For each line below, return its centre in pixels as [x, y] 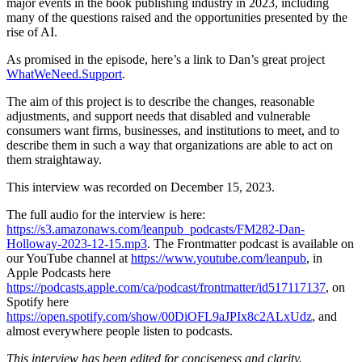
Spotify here [38, 302]
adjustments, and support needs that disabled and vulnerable [158, 116]
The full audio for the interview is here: [106, 215]
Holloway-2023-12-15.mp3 [77, 244]
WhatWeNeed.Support [64, 74]
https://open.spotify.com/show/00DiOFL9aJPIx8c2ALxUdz [159, 317]
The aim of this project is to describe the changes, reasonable [160, 102]
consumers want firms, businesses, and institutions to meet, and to [173, 131]
